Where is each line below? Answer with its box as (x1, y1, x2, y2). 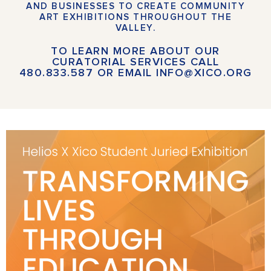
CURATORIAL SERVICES (51, 57, 191, 68)
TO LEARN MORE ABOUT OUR (51, 46, 220, 57)
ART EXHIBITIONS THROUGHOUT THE (39, 13, 232, 22)
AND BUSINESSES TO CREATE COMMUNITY (26, 2, 245, 11)
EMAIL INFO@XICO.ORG (118, 68, 252, 79)
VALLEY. (115, 24, 156, 33)
